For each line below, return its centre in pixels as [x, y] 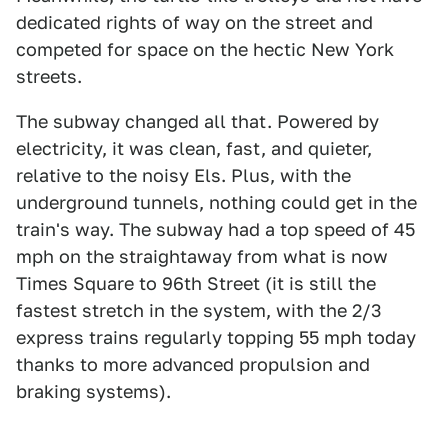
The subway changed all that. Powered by [197, 122]
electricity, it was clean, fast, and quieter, [194, 149]
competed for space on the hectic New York [205, 50]
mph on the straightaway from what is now [202, 257]
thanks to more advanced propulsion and [193, 365]
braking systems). [93, 392]
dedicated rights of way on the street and [194, 23]
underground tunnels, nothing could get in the [216, 203]
